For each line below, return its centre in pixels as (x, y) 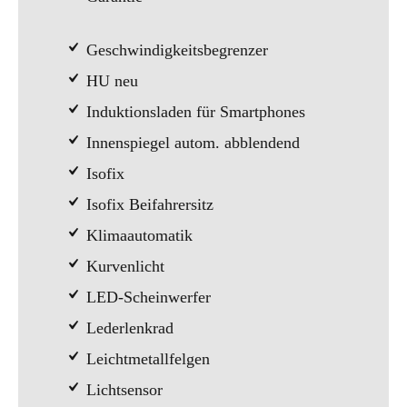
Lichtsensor (122, 390)
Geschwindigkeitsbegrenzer (175, 50)
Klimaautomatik (137, 235)
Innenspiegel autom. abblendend (191, 143)
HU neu (110, 81)
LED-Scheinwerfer (146, 297)
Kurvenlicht (123, 266)
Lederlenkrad (128, 328)
